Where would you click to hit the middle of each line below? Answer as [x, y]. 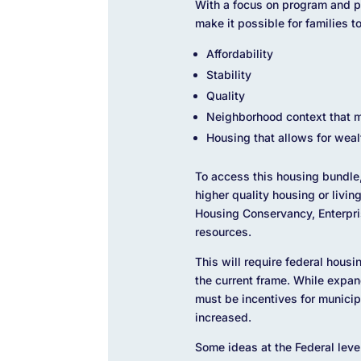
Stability [228, 74]
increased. [223, 317]
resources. [223, 231]
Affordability [239, 53]
